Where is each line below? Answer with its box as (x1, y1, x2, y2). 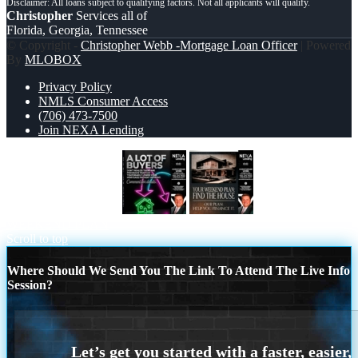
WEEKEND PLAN (6, 217, 109, 232)
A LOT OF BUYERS (6, 203, 119, 217)
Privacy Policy (38, 80, 112, 94)
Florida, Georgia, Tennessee (6, 23, 148, 38)
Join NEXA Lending (38, 123, 144, 137)
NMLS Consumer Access (38, 94, 168, 109)
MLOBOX (25, 53, 82, 67)
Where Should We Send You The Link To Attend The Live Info (7, 264, 350, 278)
